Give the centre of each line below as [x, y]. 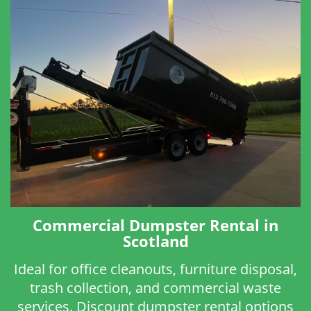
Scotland [155, 241]
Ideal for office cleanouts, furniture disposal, [155, 269]
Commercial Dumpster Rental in [155, 225]
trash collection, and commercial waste [155, 287]
